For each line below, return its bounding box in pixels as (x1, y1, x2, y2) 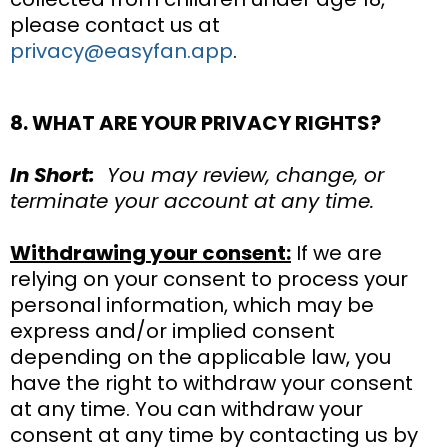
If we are (291, 238, 382, 267)
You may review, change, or (95, 160, 384, 189)
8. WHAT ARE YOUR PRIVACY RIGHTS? (10, 108, 381, 137)
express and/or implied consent (10, 316, 335, 345)
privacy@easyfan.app (10, 36, 233, 65)
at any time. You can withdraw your (10, 394, 363, 423)
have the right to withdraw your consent (10, 368, 413, 397)
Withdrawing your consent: (10, 238, 291, 267)
